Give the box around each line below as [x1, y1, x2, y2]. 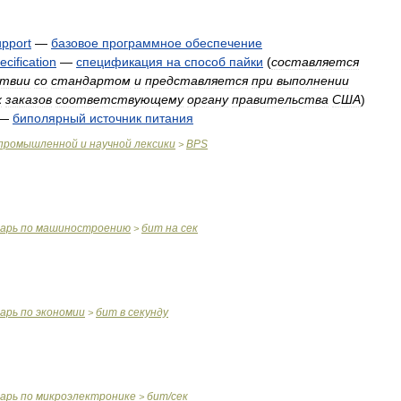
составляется [271, 55, 359, 69]
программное [102, 36, 182, 50]
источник [90, 111, 141, 125]
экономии [36, 306, 85, 319]
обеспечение [185, 36, 262, 50]
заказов [5, 92, 52, 107]
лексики [134, 138, 175, 150]
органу [187, 92, 228, 107]
